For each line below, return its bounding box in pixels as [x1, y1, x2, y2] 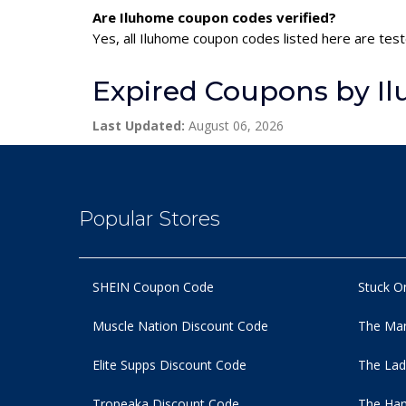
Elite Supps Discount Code [92, 355, 246, 373]
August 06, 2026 [185, 116, 284, 134]
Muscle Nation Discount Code [92, 316, 268, 334]
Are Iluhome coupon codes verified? [92, 7, 336, 26]
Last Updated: [92, 116, 185, 134]
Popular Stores [79, 206, 220, 231]
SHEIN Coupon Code [92, 277, 214, 295]
